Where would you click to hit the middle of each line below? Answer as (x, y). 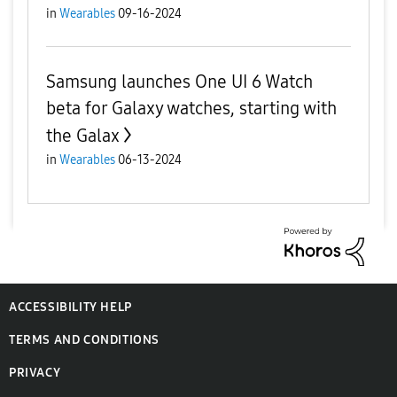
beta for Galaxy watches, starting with (191, 108)
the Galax (83, 136)
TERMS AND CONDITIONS (84, 339)
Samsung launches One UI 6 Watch (179, 82)
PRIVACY (35, 372)
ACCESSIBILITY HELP (70, 307)
